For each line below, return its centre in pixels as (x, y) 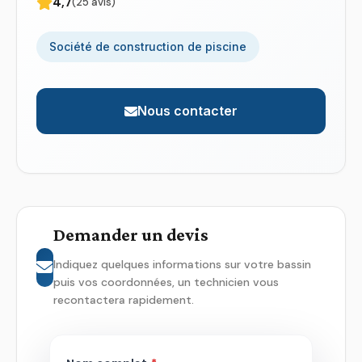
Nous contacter (187, 111)
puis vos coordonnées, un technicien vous (166, 282)
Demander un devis (130, 235)
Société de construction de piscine (148, 46)
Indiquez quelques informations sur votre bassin (182, 264)
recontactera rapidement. (123, 300)
